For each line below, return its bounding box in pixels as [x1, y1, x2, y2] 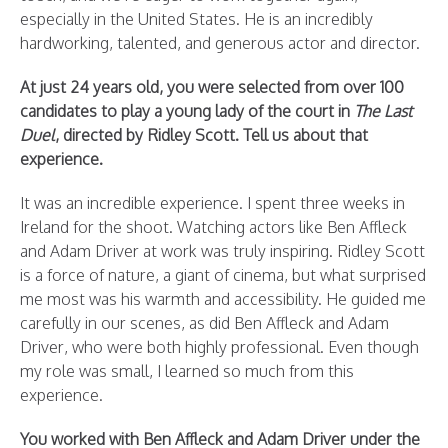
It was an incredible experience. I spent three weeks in [20, 193, 405, 214]
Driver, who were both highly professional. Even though [20, 337, 419, 358]
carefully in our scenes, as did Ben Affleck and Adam [20, 313, 389, 334]
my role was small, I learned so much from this [20, 361, 354, 382]
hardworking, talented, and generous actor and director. [20, 33, 420, 54]
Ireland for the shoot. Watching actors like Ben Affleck [20, 217, 407, 238]
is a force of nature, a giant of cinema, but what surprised [20, 265, 426, 286]
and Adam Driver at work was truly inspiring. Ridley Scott [20, 241, 425, 262]
